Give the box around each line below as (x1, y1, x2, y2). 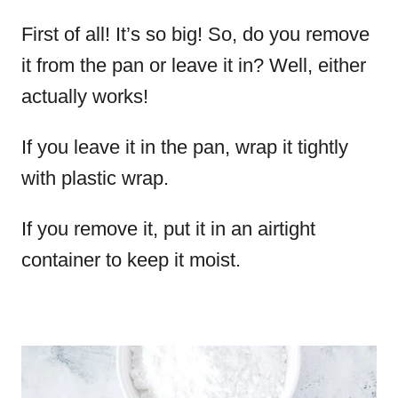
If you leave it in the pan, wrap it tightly (21, 136, 348, 158)
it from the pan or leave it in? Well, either (21, 54, 366, 76)
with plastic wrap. (21, 167, 169, 189)
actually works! (21, 85, 148, 107)
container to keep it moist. (21, 249, 241, 271)
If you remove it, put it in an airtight (21, 218, 315, 240)
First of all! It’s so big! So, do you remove (21, 23, 370, 45)
